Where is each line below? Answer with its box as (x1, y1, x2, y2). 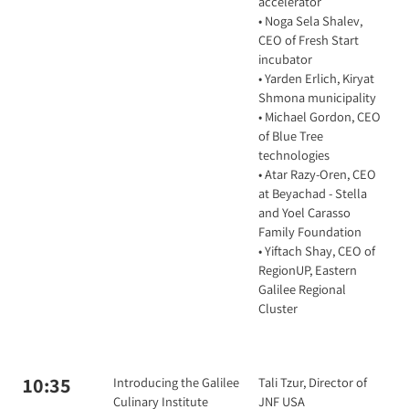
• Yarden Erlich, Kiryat (258, 69, 374, 87)
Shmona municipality (258, 89, 376, 106)
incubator (258, 50, 312, 68)
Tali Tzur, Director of (258, 373, 367, 391)
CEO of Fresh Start (258, 31, 359, 48)
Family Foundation (258, 223, 362, 240)
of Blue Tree (258, 127, 323, 144)
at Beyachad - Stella (258, 184, 367, 202)
